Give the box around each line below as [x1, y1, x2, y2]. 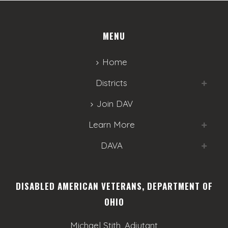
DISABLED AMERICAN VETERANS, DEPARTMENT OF [15, 180, 213, 192]
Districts [96, 77, 127, 88]
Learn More [88, 119, 135, 130]
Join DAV [96, 98, 133, 109]
